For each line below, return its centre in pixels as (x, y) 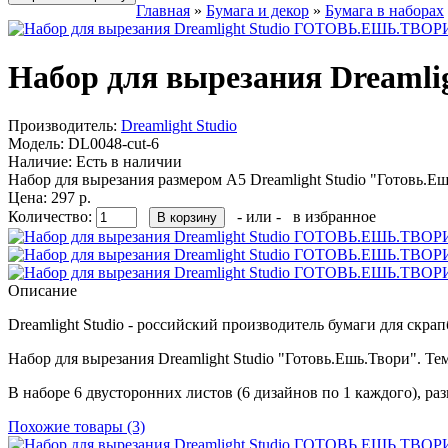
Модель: (36, 144)
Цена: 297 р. (49, 198)
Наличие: (40, 162)
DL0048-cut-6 (111, 144)
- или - (259, 217)
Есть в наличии (127, 162)
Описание (42, 291)
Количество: (52, 217)
